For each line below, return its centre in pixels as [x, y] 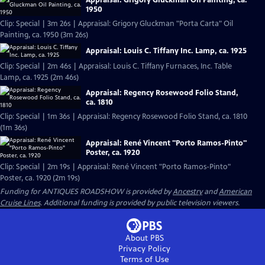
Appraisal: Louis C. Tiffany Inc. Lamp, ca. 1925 [166, 51]
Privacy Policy [144, 249]
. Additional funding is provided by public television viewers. [140, 203]
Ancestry [188, 192]
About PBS [144, 238]
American [235, 192]
